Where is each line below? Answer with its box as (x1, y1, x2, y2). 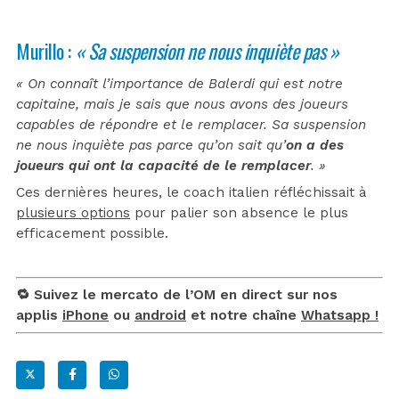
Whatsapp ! (301, 306, 379, 323)
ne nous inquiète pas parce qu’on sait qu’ (16, 136, 286, 153)
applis (16, 306, 62, 323)
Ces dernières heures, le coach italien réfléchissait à (16, 183, 367, 200)
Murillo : (16, 35, 76, 65)
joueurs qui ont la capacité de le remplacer (16, 157, 311, 174)
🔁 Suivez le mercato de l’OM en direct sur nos (16, 286, 338, 303)
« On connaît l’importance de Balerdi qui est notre (16, 75, 343, 92)
